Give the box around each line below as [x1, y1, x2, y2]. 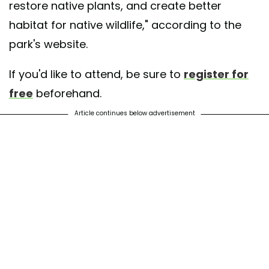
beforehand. [33, 86, 101, 101]
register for [184, 67, 249, 82]
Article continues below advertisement [74, 109, 195, 118]
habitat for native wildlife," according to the [9, 17, 241, 33]
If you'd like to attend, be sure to [9, 67, 184, 82]
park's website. [9, 37, 88, 52]
